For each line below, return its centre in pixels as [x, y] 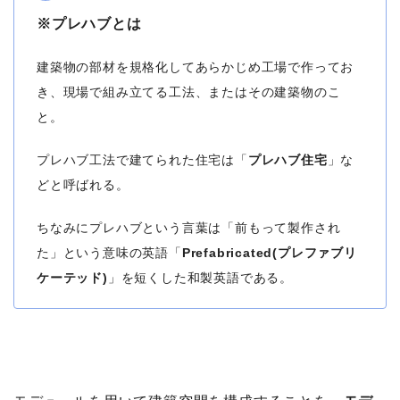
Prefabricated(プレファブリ [269, 253]
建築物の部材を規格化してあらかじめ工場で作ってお [196, 67]
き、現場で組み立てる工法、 [123, 92]
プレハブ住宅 [287, 160]
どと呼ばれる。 [83, 185]
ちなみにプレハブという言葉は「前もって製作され [189, 228]
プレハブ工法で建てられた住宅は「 [142, 160]
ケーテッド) [72, 278]
